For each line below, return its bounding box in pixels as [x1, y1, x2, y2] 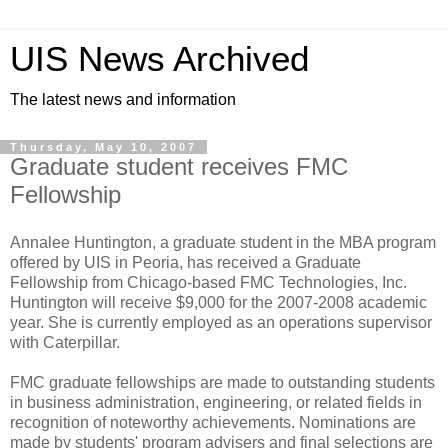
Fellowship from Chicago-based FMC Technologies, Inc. [10, 273, 407, 291]
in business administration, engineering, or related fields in [10, 393, 422, 411]
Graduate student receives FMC [10, 153, 348, 180]
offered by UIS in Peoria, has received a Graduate [10, 253, 361, 271]
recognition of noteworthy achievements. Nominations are [10, 413, 416, 431]
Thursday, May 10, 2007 [10, 141, 197, 153]
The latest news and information [10, 91, 236, 108]
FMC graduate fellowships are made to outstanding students [10, 373, 435, 391]
